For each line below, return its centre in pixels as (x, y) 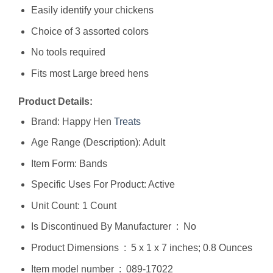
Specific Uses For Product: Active (103, 185)
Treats (127, 121)
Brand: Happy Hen (72, 121)
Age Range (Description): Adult (98, 143)
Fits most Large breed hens (90, 73)
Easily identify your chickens (92, 10)
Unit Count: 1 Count (73, 205)
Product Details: (55, 101)
